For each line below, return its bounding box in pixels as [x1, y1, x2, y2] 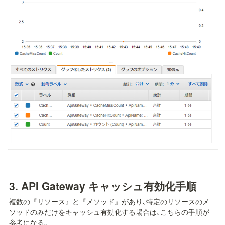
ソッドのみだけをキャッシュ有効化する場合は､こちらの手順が [9, 206, 209, 217]
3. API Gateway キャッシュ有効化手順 [9, 178, 196, 193]
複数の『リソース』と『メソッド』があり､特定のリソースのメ [9, 196, 209, 206]
